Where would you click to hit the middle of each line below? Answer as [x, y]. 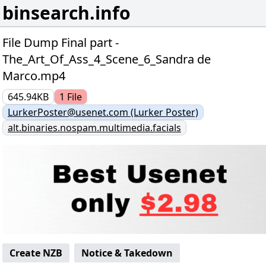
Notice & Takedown [127, 253]
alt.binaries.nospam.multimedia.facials [94, 128]
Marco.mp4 [34, 76]
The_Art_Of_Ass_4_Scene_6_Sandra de [107, 59]
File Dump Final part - [61, 42]
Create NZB [36, 253]
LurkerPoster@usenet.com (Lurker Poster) [103, 112]
